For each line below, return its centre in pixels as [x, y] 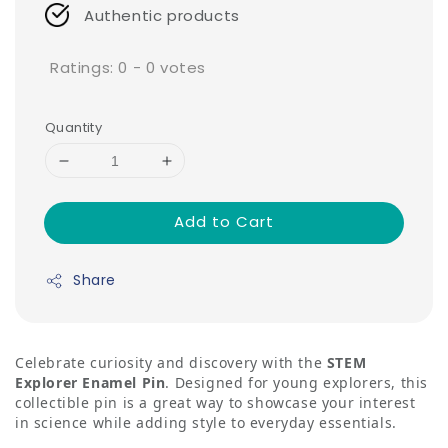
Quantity [74, 128]
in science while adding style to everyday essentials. [206, 423]
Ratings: [84, 67]
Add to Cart [224, 222]
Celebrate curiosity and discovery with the [171, 363]
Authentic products [162, 15]
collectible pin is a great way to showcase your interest [215, 403]
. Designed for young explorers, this [297, 383]
